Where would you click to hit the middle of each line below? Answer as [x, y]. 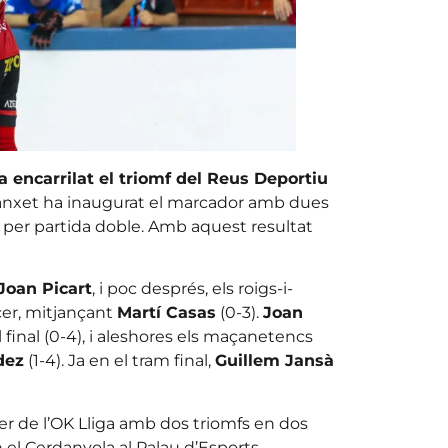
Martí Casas [166, 313]
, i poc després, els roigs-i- [192, 289]
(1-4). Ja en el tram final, [119, 361]
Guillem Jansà [274, 361]
